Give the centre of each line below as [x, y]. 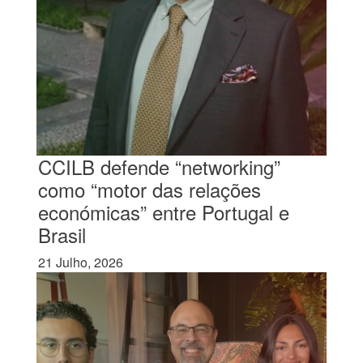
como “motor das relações [149, 189]
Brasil [62, 235]
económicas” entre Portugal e [163, 212]
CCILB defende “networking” [159, 167]
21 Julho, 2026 [80, 262]
